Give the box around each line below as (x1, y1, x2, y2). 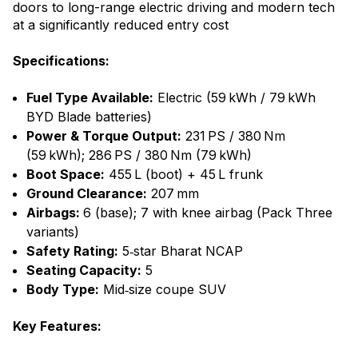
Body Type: (26, 280, 99, 297)
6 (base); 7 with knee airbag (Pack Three (83, 204, 332, 221)
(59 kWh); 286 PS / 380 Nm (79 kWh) (26, 146, 256, 163)
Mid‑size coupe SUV (99, 280, 226, 297)
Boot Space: (26, 165, 105, 182)
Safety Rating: (26, 242, 118, 259)
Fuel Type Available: (26, 89, 153, 105)
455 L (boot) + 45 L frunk (105, 165, 267, 182)
